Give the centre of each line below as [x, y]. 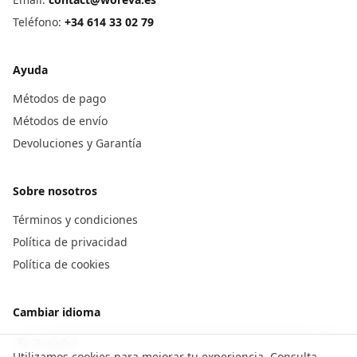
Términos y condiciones [75, 220]
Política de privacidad [70, 242]
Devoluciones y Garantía [77, 143]
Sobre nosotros [55, 191]
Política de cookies [61, 264]
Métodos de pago [59, 98]
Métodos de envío [60, 121]
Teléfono [35, 22]
